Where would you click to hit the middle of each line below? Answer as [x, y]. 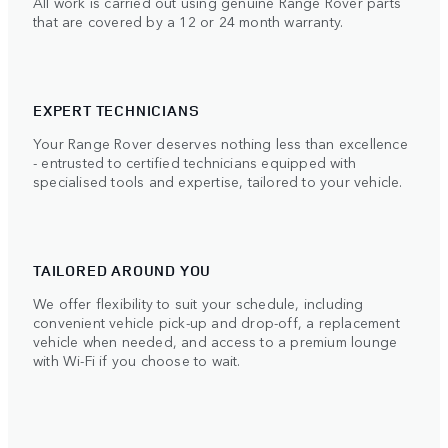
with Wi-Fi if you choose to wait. [137, 359]
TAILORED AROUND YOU [122, 270]
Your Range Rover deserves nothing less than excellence [220, 142]
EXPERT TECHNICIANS [116, 110]
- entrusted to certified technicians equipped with [195, 161]
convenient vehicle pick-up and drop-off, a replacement [216, 321]
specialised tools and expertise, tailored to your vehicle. [218, 180]
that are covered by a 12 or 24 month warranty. [188, 20]
